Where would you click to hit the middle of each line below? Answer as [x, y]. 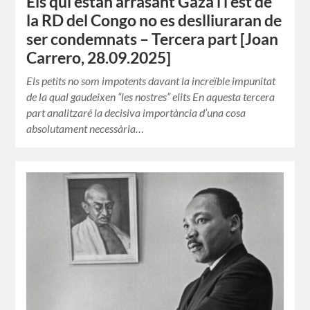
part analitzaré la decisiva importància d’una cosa [136, 113]
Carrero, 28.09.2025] [99, 58]
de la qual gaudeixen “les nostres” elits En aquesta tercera [151, 97]
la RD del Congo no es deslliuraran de [154, 21]
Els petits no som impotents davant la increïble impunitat [151, 81]
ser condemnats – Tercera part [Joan [153, 39]
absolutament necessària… [85, 129]
